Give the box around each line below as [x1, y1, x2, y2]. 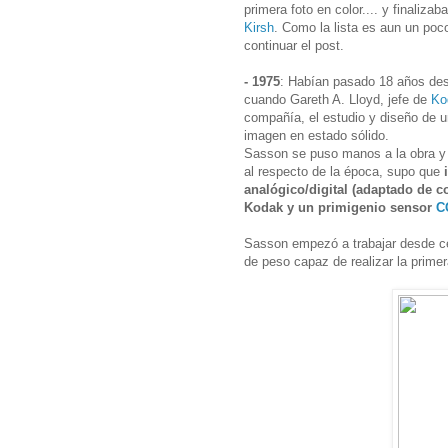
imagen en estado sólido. [244, 128, 389, 144]
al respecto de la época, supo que [244, 164, 440, 180]
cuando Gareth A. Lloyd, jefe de [244, 92, 427, 108]
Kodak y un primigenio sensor [244, 200, 436, 216]
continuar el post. [244, 38, 344, 54]
